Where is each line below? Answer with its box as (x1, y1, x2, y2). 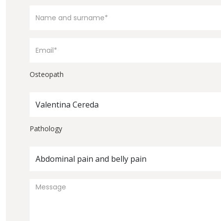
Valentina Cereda (36, 99, 99, 110)
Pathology (30, 123, 62, 133)
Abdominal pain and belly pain (36, 153, 147, 164)
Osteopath (30, 69, 64, 79)
